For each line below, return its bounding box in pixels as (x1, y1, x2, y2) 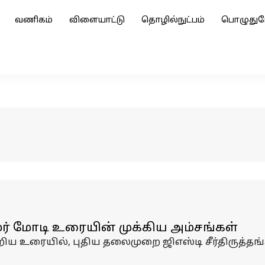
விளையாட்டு (69, 15, 125, 25)
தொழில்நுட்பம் (141, 15, 205, 25)
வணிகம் (15, 15, 53, 25)
